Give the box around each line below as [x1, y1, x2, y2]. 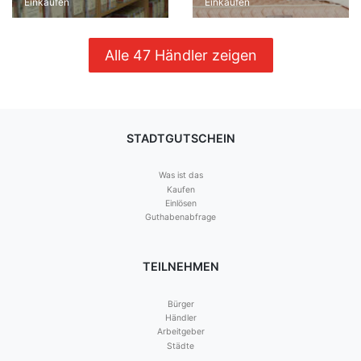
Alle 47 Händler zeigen [104, 47, 257, 64]
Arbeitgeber [156, 326, 205, 338]
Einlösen [164, 198, 197, 210]
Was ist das [158, 170, 203, 181]
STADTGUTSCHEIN [126, 131, 235, 146]
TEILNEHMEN [142, 259, 219, 274]
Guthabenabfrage [145, 212, 216, 223]
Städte [167, 340, 194, 351]
